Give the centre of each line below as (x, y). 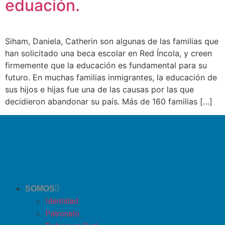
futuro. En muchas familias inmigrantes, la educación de (111, 78)
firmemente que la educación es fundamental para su (106, 66)
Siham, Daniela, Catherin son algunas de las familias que (112, 41)
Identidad (62, 201)
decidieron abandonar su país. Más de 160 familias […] (109, 102)
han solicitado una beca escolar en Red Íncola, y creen (108, 53)
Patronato (62, 213)
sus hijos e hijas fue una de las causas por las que (99, 90)
